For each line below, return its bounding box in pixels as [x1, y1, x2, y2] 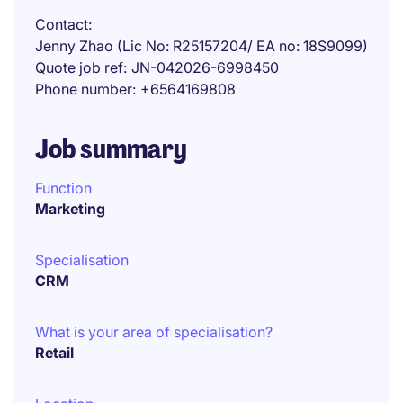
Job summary [35, 131, 187, 166]
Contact [35, 15, 88, 33]
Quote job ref [35, 58, 123, 76]
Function [35, 179, 92, 197]
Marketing [35, 200, 105, 218]
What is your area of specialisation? [35, 323, 273, 341]
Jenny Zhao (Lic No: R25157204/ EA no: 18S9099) [35, 37, 368, 55]
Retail [35, 344, 74, 362]
